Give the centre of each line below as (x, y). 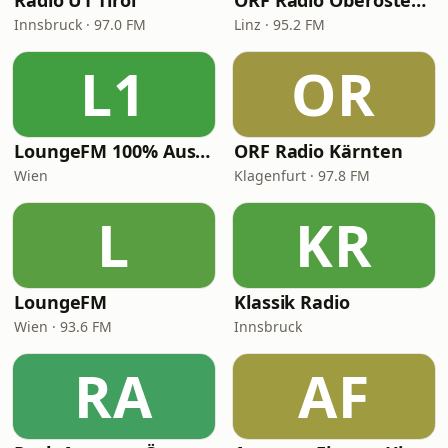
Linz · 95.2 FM (279, 24)
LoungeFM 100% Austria (203, 151)
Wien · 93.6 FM (63, 326)
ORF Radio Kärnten (318, 151)
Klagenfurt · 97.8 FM (302, 175)
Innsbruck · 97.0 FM (80, 24)
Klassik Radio (292, 302)
